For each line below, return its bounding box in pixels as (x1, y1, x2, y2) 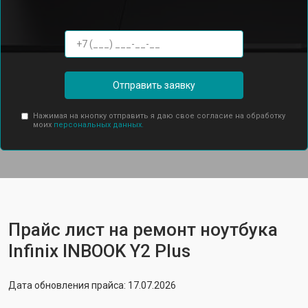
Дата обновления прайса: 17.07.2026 (8, 280, 176, 291)
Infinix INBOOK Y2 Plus (8, 241, 190, 261)
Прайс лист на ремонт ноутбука (8, 219, 278, 240)
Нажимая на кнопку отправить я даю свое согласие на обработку (32, 111, 285, 120)
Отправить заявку (113, 79, 195, 91)
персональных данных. (53, 120, 144, 129)
